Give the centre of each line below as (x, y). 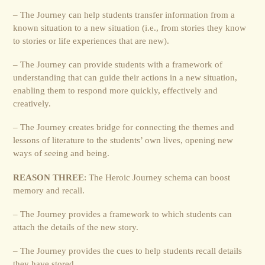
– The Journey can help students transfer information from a (124, 14)
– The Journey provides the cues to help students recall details (128, 251)
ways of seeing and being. (62, 153)
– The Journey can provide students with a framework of (118, 64)
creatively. (32, 104)
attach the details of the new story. (76, 227)
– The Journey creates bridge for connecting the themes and (124, 127)
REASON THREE (49, 177)
